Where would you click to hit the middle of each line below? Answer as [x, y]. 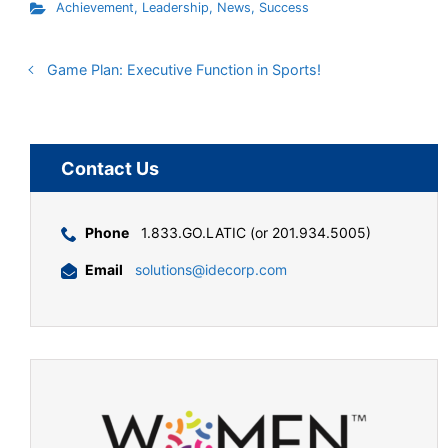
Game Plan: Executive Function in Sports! [183, 69]
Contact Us [110, 168]
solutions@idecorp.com [211, 269]
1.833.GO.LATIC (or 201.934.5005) [254, 232]
